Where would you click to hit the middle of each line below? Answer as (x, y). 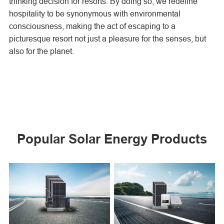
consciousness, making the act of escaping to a (92, 26)
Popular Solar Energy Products (112, 139)
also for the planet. (41, 51)
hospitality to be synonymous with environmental (94, 13)
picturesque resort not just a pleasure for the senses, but (107, 38)
